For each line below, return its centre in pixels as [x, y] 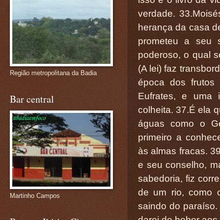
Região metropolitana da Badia [53, 73]
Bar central [32, 99]
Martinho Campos [35, 196]
